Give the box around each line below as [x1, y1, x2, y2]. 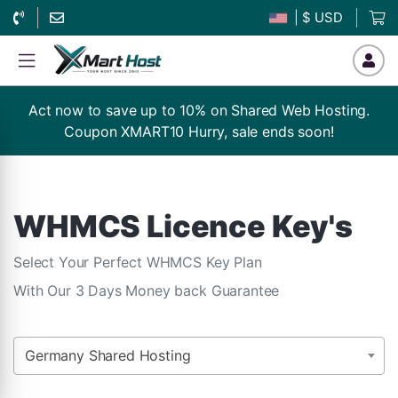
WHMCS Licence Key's [13, 208, 353, 244]
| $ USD [291, 9, 344, 26]
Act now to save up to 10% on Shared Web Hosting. [28, 101, 370, 119]
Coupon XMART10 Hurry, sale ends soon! [64, 123, 334, 140]
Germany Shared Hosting [25, 346, 191, 364]
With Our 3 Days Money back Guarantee [13, 282, 280, 299]
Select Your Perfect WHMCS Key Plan [13, 253, 262, 271]
